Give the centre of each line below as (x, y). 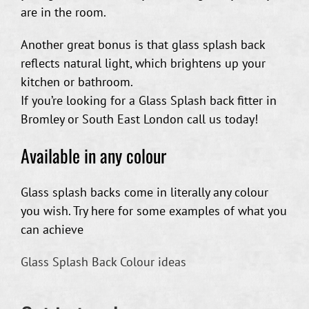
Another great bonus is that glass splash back (143, 44)
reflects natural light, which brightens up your (143, 63)
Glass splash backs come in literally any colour (144, 192)
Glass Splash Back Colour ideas (103, 261)
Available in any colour (93, 155)
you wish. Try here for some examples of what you (154, 210)
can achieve (52, 229)
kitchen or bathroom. (77, 81)
